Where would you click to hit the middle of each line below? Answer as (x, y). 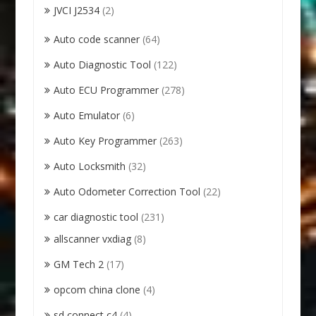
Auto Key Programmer (105, 140)
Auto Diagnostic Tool (103, 64)
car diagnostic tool (96, 217)
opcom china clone (97, 289)
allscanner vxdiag (93, 238)
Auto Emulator (87, 115)
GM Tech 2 (79, 264)
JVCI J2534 (77, 10)
